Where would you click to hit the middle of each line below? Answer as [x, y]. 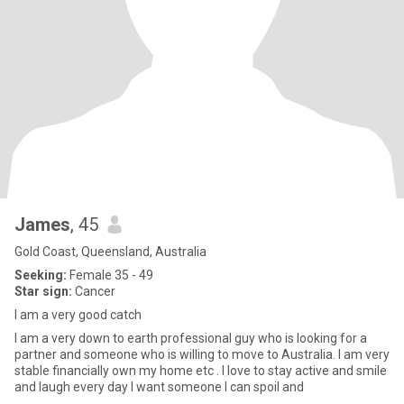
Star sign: [43, 291]
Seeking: [41, 275]
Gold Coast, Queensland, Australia [110, 252]
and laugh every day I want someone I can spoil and [159, 387]
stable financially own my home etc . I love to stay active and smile [201, 371]
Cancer [94, 291]
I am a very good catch [78, 315]
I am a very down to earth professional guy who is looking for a [191, 338]
